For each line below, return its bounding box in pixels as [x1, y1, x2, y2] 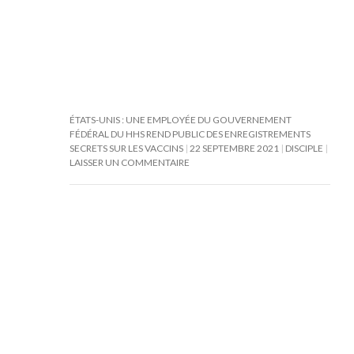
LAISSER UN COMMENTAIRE [69, 156, 190, 168]
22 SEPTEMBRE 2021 [189, 142, 279, 154]
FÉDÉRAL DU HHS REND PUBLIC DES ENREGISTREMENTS [69, 128, 311, 140]
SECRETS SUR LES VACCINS [69, 142, 183, 154]
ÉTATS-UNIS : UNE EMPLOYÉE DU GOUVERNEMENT [69, 114, 292, 126]
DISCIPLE [284, 142, 323, 154]
